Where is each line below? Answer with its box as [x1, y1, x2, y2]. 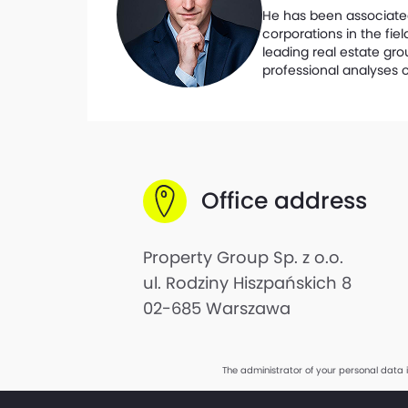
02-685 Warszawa [143, 297, 291, 320]
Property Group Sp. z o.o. [143, 246, 343, 269]
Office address [201, 185, 367, 217]
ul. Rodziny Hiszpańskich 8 [143, 271, 352, 294]
